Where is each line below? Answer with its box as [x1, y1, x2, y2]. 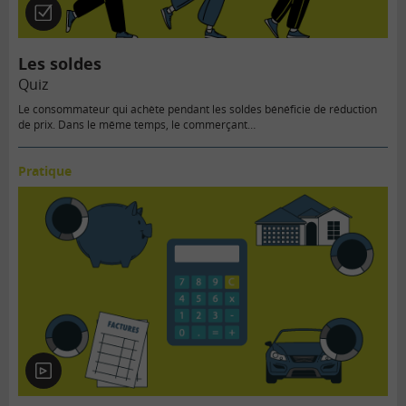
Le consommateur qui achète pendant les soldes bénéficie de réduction [18, 101, 377, 118]
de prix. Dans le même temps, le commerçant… [18, 117, 256, 133]
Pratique [18, 162, 72, 180]
